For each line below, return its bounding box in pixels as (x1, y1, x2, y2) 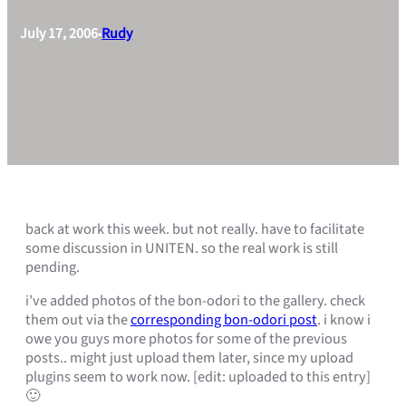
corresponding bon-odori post (130, 308, 317, 331)
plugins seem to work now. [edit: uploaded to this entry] (25, 365, 371, 388)
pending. (25, 256, 80, 278)
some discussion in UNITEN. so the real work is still (25, 237, 338, 259)
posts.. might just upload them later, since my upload (25, 346, 353, 369)
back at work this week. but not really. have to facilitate (25, 217, 364, 240)
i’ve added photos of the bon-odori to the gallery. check (25, 289, 365, 312)
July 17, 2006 (20, 23, 99, 43)
